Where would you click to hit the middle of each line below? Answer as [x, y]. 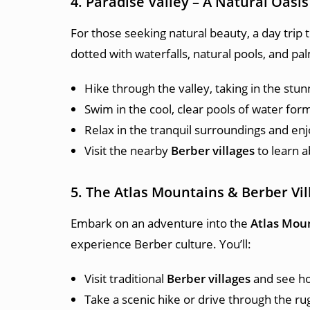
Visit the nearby [128, 151]
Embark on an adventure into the [161, 223]
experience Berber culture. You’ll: [161, 244]
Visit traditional [126, 279]
